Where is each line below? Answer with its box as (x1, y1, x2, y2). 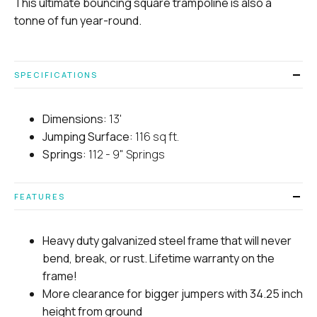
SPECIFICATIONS (14, 69, 98, 81)
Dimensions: (42, 111, 107, 127)
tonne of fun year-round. (14, 13, 142, 29)
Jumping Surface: (42, 129, 133, 145)
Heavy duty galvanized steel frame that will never (42, 233, 292, 249)
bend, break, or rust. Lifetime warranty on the (42, 250, 275, 267)
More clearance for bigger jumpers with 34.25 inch (42, 286, 303, 302)
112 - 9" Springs (86, 146, 165, 163)
